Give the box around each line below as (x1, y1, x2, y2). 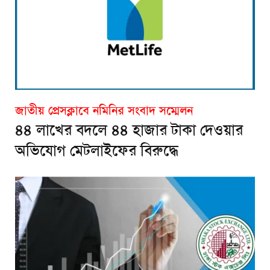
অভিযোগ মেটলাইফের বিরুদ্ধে (15, 140, 178, 160)
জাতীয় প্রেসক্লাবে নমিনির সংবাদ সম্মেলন (15, 102, 193, 118)
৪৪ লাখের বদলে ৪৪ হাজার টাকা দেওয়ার (15, 120, 243, 140)
